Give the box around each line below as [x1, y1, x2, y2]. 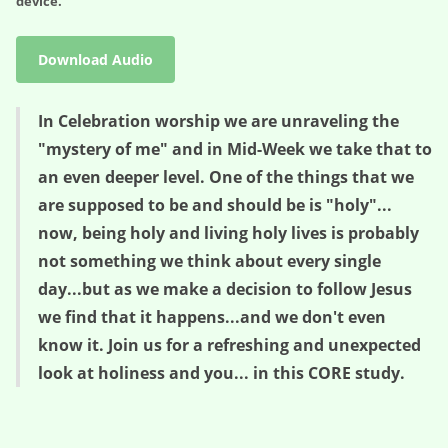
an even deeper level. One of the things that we [38, 166, 414, 189]
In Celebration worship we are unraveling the [38, 110, 399, 133]
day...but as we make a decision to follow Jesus [38, 278, 412, 301]
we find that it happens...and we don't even [38, 306, 386, 329]
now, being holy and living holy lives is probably [38, 222, 419, 245]
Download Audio [38, 50, 153, 70]
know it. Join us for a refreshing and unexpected [38, 334, 421, 357]
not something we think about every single [38, 250, 381, 273]
